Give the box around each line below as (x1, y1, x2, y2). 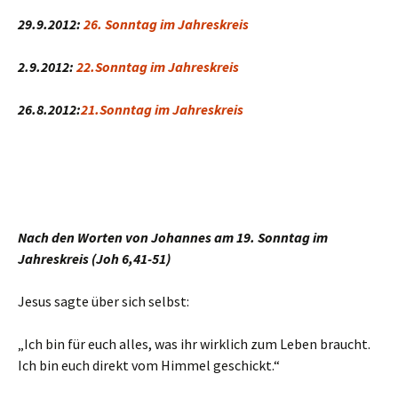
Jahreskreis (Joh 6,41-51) (18, 250, 171, 267)
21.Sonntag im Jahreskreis (81, 100, 243, 118)
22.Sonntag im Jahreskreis (76, 58, 239, 76)
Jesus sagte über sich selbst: (18, 292, 189, 310)
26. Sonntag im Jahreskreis (84, 15, 249, 33)
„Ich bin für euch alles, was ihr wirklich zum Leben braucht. (18, 335, 370, 353)
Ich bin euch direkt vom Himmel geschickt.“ (18, 356, 280, 374)
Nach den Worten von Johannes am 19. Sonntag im (18, 228, 328, 246)
